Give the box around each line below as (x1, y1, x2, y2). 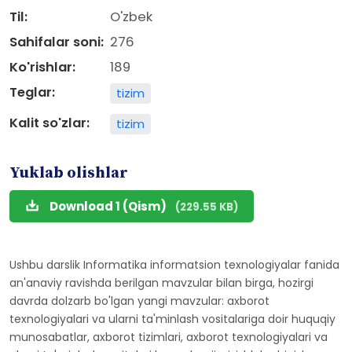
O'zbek (110, 8, 152, 26)
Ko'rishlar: (9, 58, 75, 76)
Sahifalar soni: (9, 33, 104, 51)
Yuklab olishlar (9, 163, 128, 183)
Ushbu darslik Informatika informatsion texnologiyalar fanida (9, 257, 339, 273)
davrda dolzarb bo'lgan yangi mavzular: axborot (9, 293, 269, 309)
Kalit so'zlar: (9, 114, 90, 132)
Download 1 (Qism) (49, 198, 169, 214)
